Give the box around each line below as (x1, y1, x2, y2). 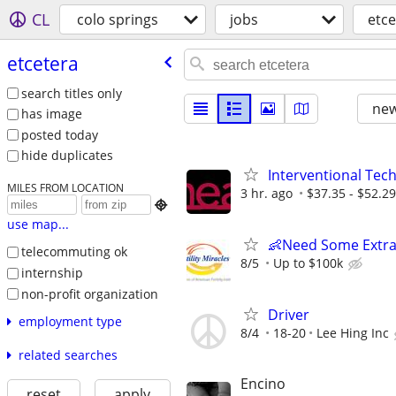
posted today (20, 126, 98, 143)
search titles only (20, 84, 122, 102)
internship (20, 263, 83, 281)
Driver (268, 305, 309, 325)
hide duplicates (20, 147, 113, 164)
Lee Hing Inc (316, 324, 389, 342)
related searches (18, 346, 118, 364)
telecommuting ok (20, 243, 127, 261)
